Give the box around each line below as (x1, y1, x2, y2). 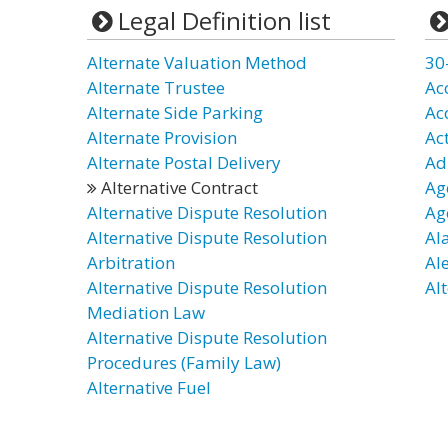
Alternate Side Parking (87, 101, 263, 124)
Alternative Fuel (87, 376, 211, 399)
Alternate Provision (87, 126, 237, 149)
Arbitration (87, 251, 175, 274)
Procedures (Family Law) (87, 351, 281, 374)
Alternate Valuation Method (87, 51, 307, 74)
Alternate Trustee (87, 76, 225, 99)
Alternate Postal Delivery (87, 151, 281, 174)
